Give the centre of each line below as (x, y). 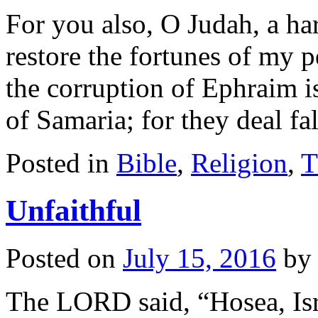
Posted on (61, 258)
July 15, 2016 (199, 258)
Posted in (57, 163)
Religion (239, 163)
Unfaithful (73, 211)
